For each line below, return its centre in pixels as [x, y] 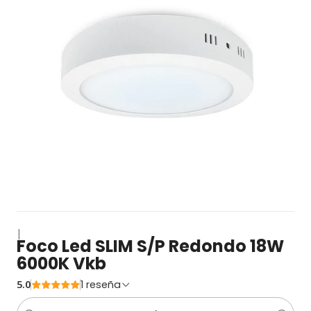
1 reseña [103, 285]
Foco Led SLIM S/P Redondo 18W [150, 246]
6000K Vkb [61, 263]
